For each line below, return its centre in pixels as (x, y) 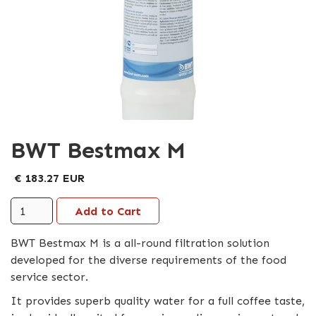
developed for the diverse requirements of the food (148, 260)
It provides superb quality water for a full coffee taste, (158, 301)
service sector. (49, 277)
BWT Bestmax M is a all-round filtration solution (140, 243)
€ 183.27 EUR (49, 178)
